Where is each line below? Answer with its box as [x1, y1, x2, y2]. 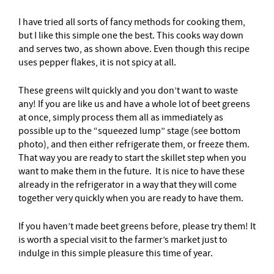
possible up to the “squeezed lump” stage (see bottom [18, 125, 240, 138]
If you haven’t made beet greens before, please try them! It [18, 220, 256, 233]
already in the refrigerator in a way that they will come [18, 179, 237, 191]
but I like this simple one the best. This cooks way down [18, 29, 243, 42]
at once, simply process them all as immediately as [18, 111, 223, 124]
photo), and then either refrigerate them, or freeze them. [18, 138, 250, 151]
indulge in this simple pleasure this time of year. [18, 247, 213, 260]
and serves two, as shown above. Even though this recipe [18, 43, 250, 56]
